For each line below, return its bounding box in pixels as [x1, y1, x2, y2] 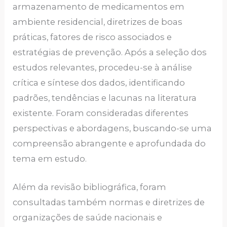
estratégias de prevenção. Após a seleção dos [13, 47, 207, 58]
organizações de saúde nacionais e [13, 212, 163, 223]
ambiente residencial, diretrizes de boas [13, 17, 183, 27]
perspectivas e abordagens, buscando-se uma [13, 123, 212, 134]
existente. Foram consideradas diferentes [13, 108, 189, 119]
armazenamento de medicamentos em [13, 2, 185, 12]
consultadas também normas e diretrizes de [13, 197, 205, 208]
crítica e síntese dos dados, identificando [13, 78, 185, 88]
